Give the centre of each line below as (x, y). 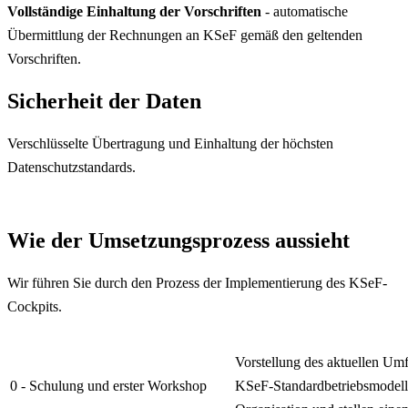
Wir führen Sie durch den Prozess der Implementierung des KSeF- (197, 282)
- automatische (305, 11)
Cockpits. (35, 306)
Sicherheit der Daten (104, 101)
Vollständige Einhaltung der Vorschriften (134, 11)
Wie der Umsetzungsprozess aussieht (178, 240)
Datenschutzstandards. (71, 167)
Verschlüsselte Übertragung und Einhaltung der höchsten (170, 143)
